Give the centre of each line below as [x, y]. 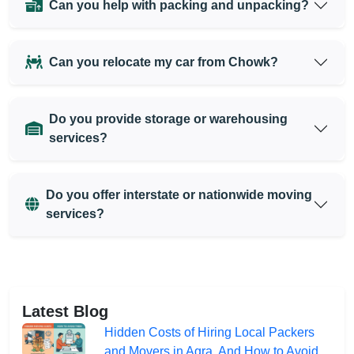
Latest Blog [65, 311]
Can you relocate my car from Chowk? [164, 62]
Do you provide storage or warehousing [168, 119]
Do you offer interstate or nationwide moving [179, 194]
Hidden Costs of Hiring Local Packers [209, 332]
